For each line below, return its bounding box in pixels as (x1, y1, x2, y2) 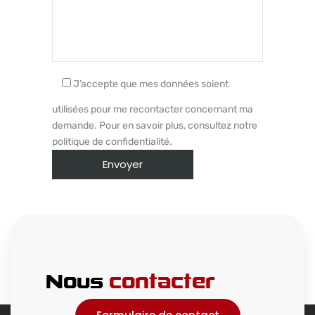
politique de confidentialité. (52, 135, 172, 148)
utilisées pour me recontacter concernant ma (52, 103, 253, 115)
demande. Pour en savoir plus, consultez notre (52, 119, 257, 131)
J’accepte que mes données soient (71, 77, 229, 90)
